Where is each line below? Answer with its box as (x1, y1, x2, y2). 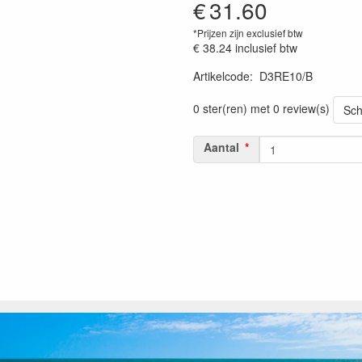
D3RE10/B (259, 68, 313, 84)
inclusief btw (235, 40, 297, 56)
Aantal (204, 139, 239, 155)
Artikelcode (193, 68, 250, 84)
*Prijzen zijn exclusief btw (193, 26, 303, 40)
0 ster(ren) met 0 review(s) (193, 99, 330, 116)
